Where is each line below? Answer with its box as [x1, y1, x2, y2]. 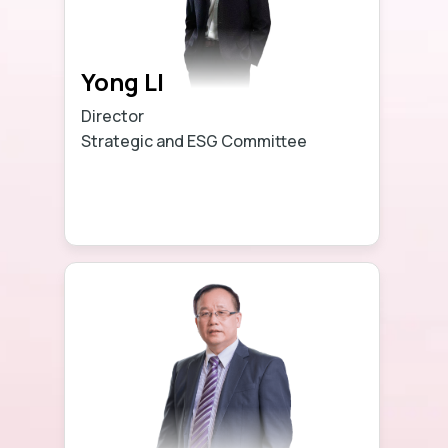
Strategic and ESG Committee [81, 129, 307, 152]
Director [81, 104, 144, 127]
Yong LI [81, 64, 164, 98]
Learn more [251, 204, 343, 227]
